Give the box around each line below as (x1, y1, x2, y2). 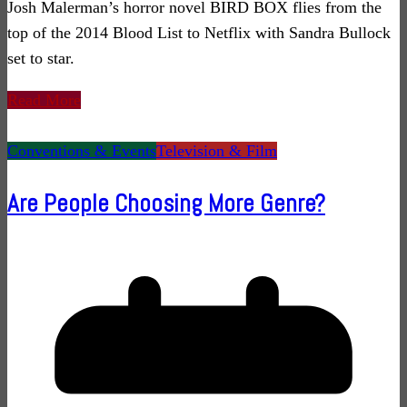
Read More (7, 91, 81, 110)
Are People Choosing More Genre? (7, 187, 325, 219)
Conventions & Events (7, 142, 156, 161)
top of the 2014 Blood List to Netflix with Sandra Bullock (7, 24, 391, 43)
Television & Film (156, 142, 277, 161)
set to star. (7, 49, 74, 68)
